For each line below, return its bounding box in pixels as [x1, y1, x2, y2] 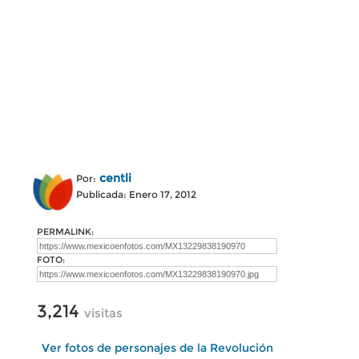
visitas [84, 305, 123, 321]
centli [99, 171, 131, 185]
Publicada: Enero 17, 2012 [76, 188, 196, 200]
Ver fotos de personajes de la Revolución [41, 341, 273, 355]
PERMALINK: [37, 226, 94, 237]
